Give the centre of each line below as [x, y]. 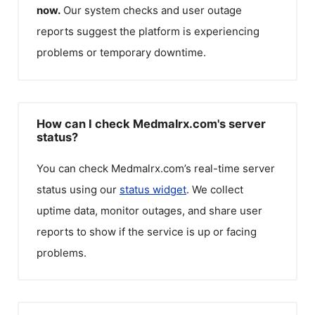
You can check [74, 168]
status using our [78, 189]
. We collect [215, 189]
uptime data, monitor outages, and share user [149, 210]
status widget [153, 189]
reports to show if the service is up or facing [147, 231]
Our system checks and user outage [153, 10]
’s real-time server [230, 168]
